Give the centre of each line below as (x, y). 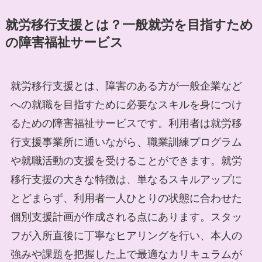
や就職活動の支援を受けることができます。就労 (126, 161)
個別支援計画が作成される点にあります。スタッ (126, 217)
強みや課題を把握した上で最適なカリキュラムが (126, 255)
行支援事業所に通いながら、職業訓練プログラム (126, 142)
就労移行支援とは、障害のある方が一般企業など (126, 86)
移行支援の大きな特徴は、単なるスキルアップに (126, 180)
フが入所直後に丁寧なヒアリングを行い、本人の (126, 236)
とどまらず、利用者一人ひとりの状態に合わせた (126, 199)
